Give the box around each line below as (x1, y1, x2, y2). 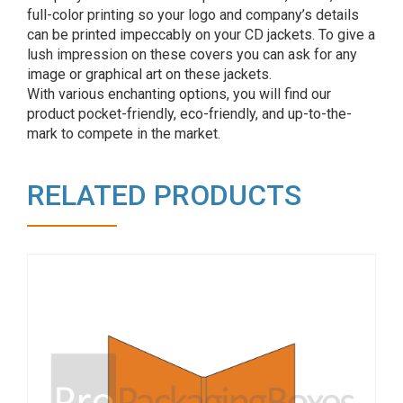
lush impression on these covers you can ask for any (27, 45, 357, 63)
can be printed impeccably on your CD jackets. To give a (27, 25, 375, 43)
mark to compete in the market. (27, 124, 220, 142)
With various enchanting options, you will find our (27, 85, 331, 103)
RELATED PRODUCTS (27, 177, 301, 212)
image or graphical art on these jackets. (27, 65, 272, 83)
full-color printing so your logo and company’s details (27, 5, 359, 23)
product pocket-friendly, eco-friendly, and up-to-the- (27, 104, 352, 122)
